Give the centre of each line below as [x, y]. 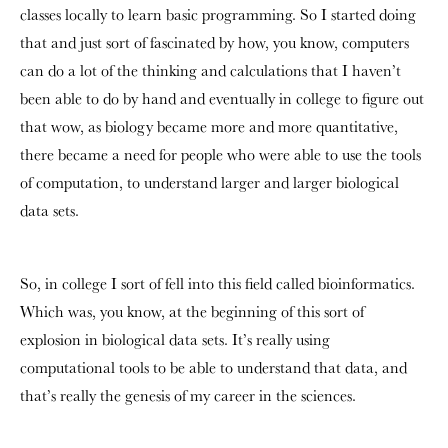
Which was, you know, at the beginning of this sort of [192, 311]
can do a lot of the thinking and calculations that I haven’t [210, 70]
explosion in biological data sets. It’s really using [175, 339]
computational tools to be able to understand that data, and [213, 367]
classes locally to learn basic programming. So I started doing [218, 14]
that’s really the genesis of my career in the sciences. [188, 395]
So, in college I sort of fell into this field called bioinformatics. [217, 283]
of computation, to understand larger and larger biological [209, 182]
